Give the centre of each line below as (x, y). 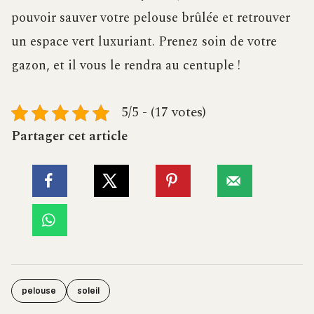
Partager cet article (69, 137)
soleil (88, 291)
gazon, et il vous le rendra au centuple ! (126, 66)
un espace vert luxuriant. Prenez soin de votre (144, 42)
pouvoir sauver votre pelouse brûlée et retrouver (151, 18)
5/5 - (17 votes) (164, 113)
